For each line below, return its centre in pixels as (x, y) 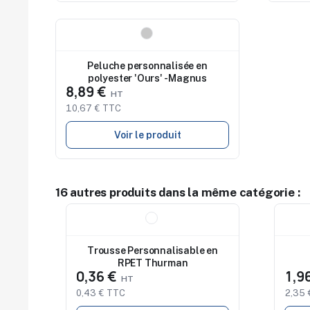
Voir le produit (147, 135)
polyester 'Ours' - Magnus (147, 78)
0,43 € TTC (101, 293)
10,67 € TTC (93, 109)
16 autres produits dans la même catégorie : (178, 193)
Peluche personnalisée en (147, 65)
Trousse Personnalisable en (153, 250)
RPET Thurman (153, 263)
